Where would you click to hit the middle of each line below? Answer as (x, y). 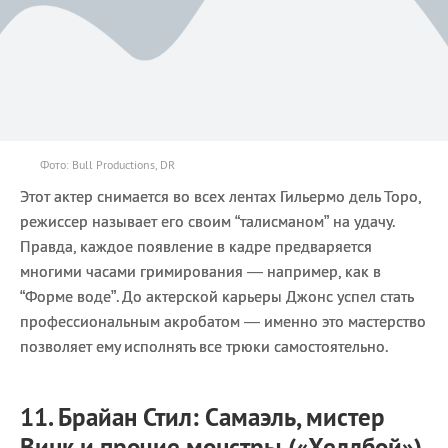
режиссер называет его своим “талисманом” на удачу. (207, 220)
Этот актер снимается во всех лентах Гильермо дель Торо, (220, 195)
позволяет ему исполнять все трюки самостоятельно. (204, 345)
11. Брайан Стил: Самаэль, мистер (202, 416)
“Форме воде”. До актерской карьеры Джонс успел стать (216, 295)
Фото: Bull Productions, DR (107, 164)
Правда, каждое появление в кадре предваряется (196, 245)
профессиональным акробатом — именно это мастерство (223, 320)
